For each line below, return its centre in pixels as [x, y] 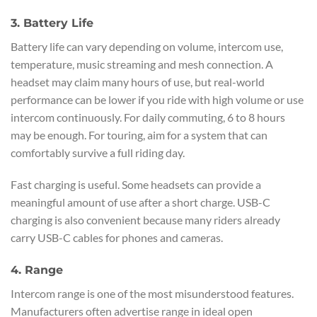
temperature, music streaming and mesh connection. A [142, 64]
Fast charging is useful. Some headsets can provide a [136, 185]
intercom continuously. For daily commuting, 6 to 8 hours [148, 117]
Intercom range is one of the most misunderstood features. [152, 294]
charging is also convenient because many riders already [145, 220]
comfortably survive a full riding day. [98, 152]
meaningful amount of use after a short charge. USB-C [140, 202]
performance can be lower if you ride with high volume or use [157, 99]
